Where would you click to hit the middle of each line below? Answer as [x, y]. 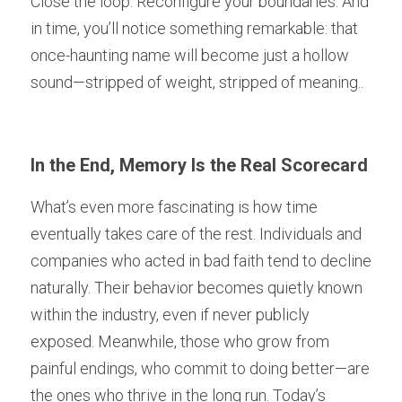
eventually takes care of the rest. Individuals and [196, 234]
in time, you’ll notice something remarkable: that [194, 28]
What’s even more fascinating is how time [174, 207]
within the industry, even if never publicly [170, 315]
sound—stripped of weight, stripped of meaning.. [197, 82]
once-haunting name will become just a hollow [190, 55]
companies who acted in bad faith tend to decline [201, 261]
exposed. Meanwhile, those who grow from [180, 341]
